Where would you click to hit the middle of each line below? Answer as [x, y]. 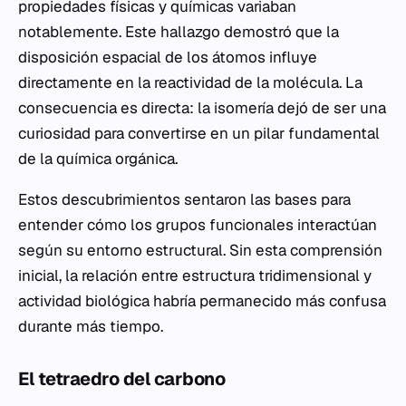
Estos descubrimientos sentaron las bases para [184, 199]
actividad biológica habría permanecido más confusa [202, 301]
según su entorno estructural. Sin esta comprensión [200, 250]
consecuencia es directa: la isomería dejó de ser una [202, 108]
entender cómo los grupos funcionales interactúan [198, 225]
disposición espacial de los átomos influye [168, 57]
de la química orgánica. [98, 159]
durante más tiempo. [91, 326]
